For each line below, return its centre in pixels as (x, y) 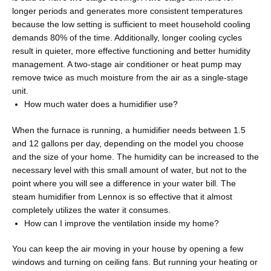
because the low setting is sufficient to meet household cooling (131, 25)
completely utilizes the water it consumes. (91, 210)
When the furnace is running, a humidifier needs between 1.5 (129, 130)
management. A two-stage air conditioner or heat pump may (127, 65)
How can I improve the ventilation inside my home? (122, 223)
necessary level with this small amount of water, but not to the (129, 170)
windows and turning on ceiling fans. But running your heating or (135, 263)
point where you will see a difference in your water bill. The (124, 183)
